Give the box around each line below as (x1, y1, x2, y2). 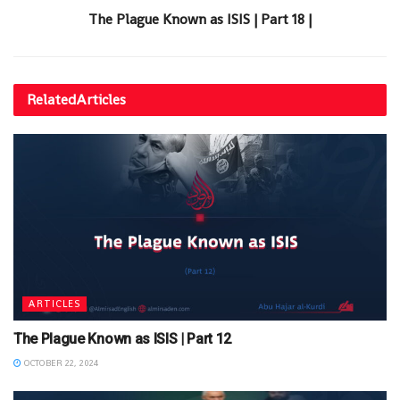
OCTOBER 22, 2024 (21, 356, 98, 369)
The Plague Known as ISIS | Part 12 (13, 329, 232, 347)
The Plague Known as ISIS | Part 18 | (88, 9, 312, 29)
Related (27, 89, 76, 109)
